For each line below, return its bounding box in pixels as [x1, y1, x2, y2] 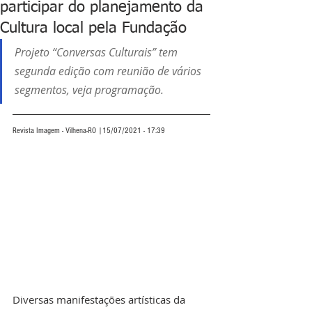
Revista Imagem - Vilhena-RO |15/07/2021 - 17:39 [13, 126, 165, 135]
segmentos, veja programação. [15, 82, 164, 97]
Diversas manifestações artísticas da [13, 292, 188, 307]
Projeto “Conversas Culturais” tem [15, 45, 180, 60]
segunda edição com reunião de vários [15, 63, 204, 79]
